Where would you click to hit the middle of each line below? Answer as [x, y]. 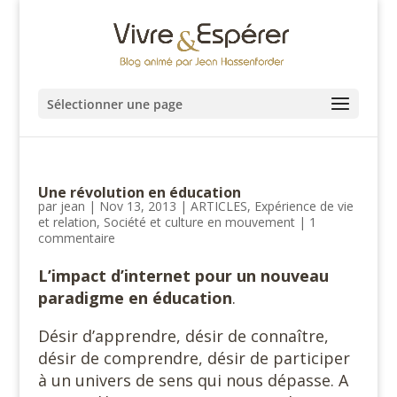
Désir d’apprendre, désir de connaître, [183, 336]
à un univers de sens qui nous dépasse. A [193, 380]
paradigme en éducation [135, 298]
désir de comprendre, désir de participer [194, 358]
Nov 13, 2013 [137, 206]
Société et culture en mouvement [199, 222]
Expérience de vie [304, 206]
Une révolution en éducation [139, 192]
